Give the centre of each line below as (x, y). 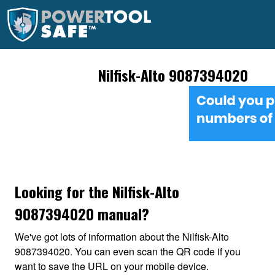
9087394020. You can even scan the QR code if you (128, 251)
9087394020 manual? (82, 214)
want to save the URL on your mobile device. (112, 266)
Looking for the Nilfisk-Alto (97, 192)
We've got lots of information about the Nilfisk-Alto (122, 237)
